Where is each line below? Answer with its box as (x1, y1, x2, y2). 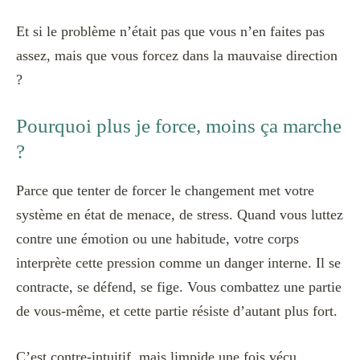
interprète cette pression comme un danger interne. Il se (16, 255, 341, 272)
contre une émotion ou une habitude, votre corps (16, 231, 299, 247)
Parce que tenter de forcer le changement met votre (16, 182, 314, 199)
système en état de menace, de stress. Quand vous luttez (16, 207, 343, 223)
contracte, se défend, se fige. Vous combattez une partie (16, 279, 342, 296)
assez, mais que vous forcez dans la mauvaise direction (16, 47, 337, 63)
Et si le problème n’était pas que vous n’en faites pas (16, 22, 325, 39)
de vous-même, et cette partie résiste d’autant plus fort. (16, 303, 337, 320)
